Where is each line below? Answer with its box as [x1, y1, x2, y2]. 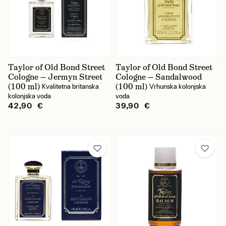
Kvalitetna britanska [42, 83, 99, 90]
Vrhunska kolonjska [149, 83, 206, 90]
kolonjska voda [8, 92, 51, 100]
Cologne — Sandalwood [116, 72, 202, 82]
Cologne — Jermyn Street [8, 72, 102, 82]
